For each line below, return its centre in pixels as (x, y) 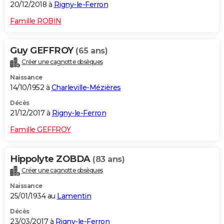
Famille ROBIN (36, 21)
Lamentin (74, 196)
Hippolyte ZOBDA (51, 159)
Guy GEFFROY (43, 51)
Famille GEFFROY (40, 129)
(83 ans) (108, 159)
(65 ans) (91, 51)
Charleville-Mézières (86, 87)
